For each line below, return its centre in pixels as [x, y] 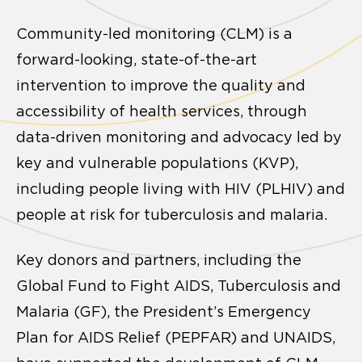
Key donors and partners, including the [159, 260]
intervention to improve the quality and [161, 85]
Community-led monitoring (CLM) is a [154, 34]
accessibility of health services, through [162, 111]
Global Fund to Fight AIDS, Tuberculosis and [179, 286]
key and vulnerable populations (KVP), [157, 163]
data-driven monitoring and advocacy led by [179, 137]
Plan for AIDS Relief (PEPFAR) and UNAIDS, [176, 337]
